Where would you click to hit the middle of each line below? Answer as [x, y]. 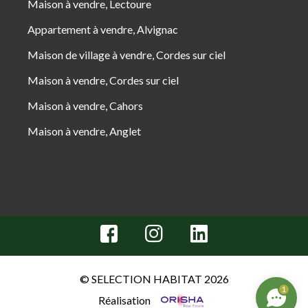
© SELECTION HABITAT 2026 [154, 279]
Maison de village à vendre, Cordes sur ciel [126, 55]
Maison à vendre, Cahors [85, 106]
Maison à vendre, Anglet [84, 131]
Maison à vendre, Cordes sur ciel [103, 80]
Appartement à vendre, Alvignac [103, 29]
